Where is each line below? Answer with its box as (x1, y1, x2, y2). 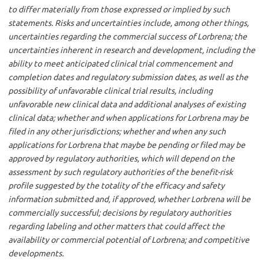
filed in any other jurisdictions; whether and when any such (8, 126, 226, 136)
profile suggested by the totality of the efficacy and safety (8, 180, 225, 190)
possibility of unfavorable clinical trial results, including (8, 85, 213, 95)
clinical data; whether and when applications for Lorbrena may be (8, 113, 249, 123)
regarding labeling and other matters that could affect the (8, 221, 225, 231)
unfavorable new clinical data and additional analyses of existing (8, 99, 246, 109)
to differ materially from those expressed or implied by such (8, 4, 230, 14)
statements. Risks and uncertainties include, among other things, (8, 18, 249, 28)
